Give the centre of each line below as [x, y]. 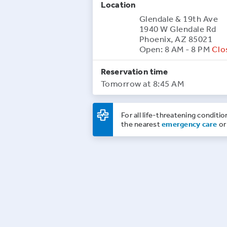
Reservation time [135, 71]
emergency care [190, 124]
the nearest [141, 124]
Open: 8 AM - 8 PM [175, 49]
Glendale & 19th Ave [179, 19]
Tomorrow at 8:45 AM [143, 84]
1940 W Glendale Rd [178, 29]
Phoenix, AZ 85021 [176, 39]
